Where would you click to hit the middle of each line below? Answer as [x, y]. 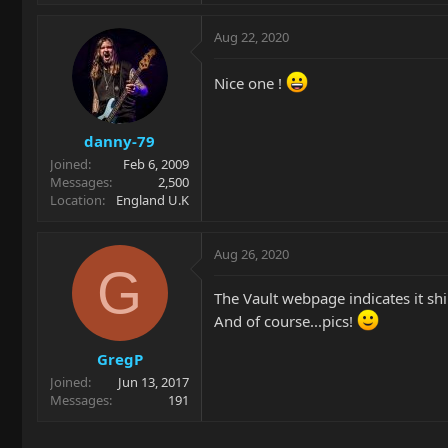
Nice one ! [250, 82]
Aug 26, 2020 [251, 254]
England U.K [152, 200]
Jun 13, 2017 [153, 381]
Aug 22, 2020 [251, 36]
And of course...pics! [285, 321]
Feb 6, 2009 [156, 164]
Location [76, 200]
